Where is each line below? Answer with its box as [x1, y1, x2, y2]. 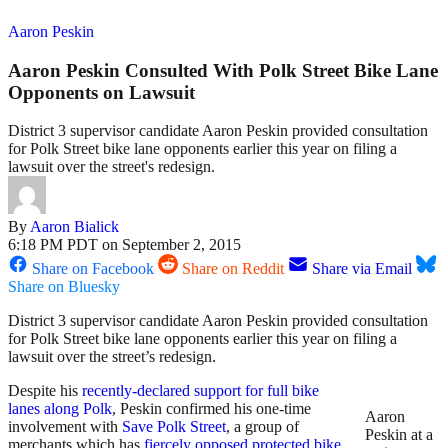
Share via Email [312, 260, 412, 278]
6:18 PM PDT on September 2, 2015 [8, 236, 241, 254]
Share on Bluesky [8, 278, 120, 296]
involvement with [8, 418, 122, 436]
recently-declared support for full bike [82, 382, 319, 400]
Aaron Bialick [30, 218, 119, 236]
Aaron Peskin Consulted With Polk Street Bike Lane [8, 59, 438, 81]
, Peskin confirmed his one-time [112, 400, 311, 418]
